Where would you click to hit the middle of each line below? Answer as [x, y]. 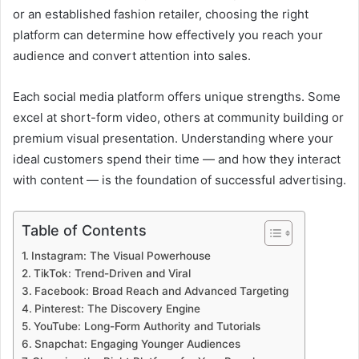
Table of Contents [84, 231]
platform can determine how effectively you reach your [168, 35]
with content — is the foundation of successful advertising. [179, 180]
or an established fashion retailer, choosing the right [161, 14]
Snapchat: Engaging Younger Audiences [137, 344]
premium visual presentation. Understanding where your [173, 139]
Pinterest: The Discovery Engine [117, 309]
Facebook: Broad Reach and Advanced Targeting [161, 291]
